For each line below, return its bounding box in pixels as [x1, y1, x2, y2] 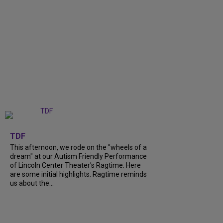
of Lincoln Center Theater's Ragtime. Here [10, 161, 141, 170]
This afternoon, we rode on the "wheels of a [10, 143, 147, 152]
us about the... [10, 179, 54, 188]
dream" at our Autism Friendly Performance [10, 152, 147, 161]
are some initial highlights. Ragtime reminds [10, 170, 147, 179]
